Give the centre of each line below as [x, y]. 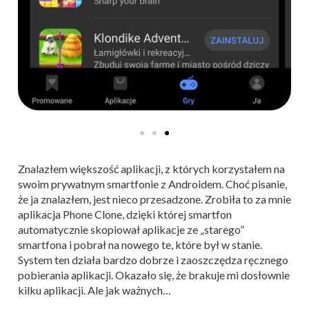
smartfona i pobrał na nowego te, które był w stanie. [140, 245]
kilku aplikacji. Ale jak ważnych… [94, 290]
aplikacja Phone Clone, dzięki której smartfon [125, 215]
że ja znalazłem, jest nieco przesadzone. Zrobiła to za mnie [154, 199]
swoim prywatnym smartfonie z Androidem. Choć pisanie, [152, 184]
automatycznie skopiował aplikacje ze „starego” [131, 230]
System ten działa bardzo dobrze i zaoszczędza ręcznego [153, 260]
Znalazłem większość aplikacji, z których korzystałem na [151, 169]
